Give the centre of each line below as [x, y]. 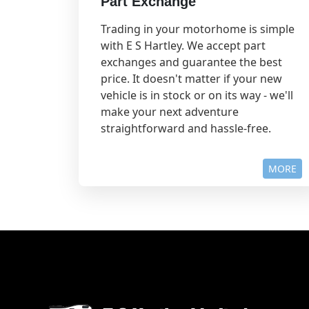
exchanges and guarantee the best [191, 62]
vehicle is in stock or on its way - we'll [197, 96]
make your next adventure [170, 112]
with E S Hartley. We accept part [183, 46]
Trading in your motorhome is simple [198, 29]
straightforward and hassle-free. [186, 129]
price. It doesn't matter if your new [191, 79]
